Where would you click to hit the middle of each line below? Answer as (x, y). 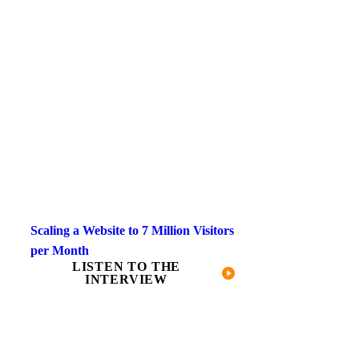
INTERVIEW (126, 279)
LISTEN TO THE (126, 266)
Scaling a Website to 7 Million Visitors (132, 230)
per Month (60, 250)
